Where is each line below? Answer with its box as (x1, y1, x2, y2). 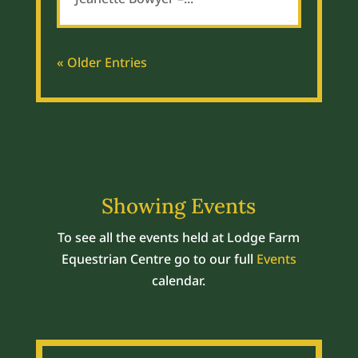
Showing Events (101, 192, 257, 219)
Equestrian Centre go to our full (61, 249, 257, 268)
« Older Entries (56, 53, 147, 71)
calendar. (152, 271, 206, 289)
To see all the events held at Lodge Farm (58, 228, 300, 246)
